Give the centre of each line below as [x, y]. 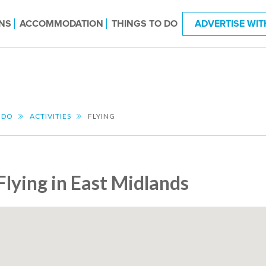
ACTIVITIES [50, 116]
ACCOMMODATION [61, 23]
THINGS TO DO [145, 23]
